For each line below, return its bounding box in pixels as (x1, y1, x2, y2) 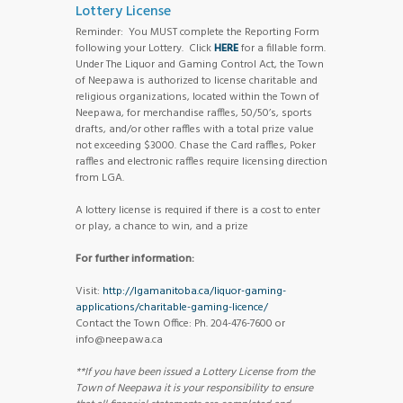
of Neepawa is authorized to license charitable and (76, 72, 318, 91)
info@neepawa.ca (76, 331, 163, 350)
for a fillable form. (238, 40, 326, 58)
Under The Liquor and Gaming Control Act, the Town (76, 56, 324, 75)
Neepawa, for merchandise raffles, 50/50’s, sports (76, 104, 312, 123)
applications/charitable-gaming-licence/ (76, 299, 268, 318)
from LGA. (76, 169, 124, 188)
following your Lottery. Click (76, 40, 214, 58)
